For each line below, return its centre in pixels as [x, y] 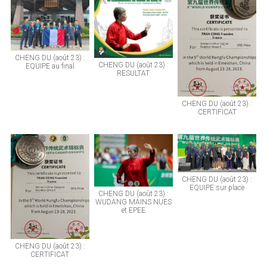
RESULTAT [133, 74]
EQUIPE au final [50, 66]
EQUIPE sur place [217, 187]
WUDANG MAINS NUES [133, 202]
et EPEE [133, 211]
